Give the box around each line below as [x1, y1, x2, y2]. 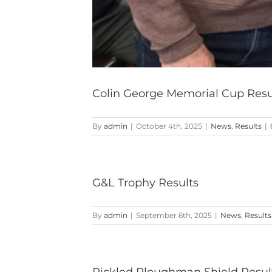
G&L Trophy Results [92, 175, 199, 189]
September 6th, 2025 [136, 210, 212, 220]
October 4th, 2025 [136, 121, 202, 131]
